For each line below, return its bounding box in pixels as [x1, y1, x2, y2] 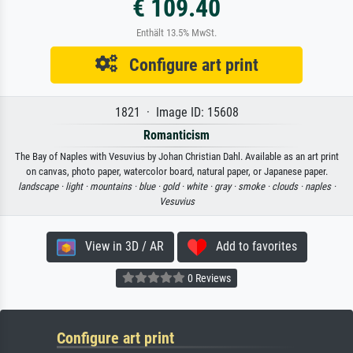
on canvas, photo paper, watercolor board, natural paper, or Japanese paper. [25, 165, 328, 177]
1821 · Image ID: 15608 [114, 104, 239, 120]
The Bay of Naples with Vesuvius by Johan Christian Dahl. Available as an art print [14, 150, 339, 162]
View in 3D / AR [75, 238, 164, 254]
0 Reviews [185, 271, 231, 284]
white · [185, 180, 214, 192]
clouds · [271, 180, 305, 192]
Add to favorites [206, 238, 297, 254]
